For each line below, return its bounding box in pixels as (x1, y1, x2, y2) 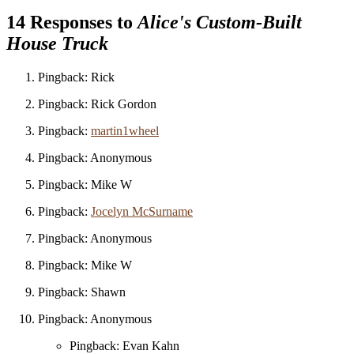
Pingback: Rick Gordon (38, 97, 156, 111)
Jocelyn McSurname (91, 205, 193, 219)
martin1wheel (91, 124, 159, 138)
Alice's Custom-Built (137, 12, 302, 33)
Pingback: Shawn (38, 285, 126, 299)
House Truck (6, 33, 108, 55)
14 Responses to (6, 12, 137, 33)
